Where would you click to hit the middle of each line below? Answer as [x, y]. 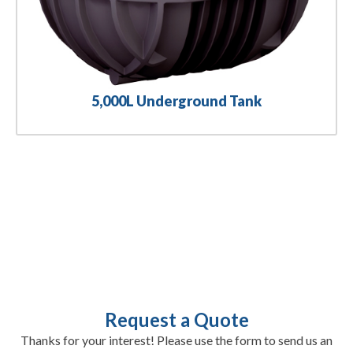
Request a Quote [176, 319]
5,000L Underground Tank [176, 100]
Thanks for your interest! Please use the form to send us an [176, 340]
